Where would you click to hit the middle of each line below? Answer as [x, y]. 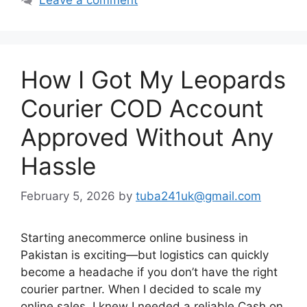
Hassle [58, 165]
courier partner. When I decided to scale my [141, 289]
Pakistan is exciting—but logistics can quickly [145, 255]
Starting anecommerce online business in [134, 238]
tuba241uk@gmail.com [198, 196]
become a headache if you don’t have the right [149, 272]
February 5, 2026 [68, 196]
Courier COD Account [142, 108]
